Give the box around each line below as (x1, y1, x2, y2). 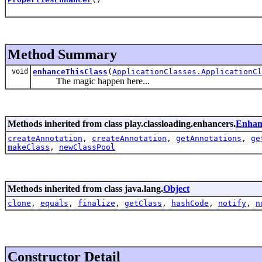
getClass (125, 198, 162, 208)
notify (218, 198, 246, 208)
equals (40, 198, 68, 208)
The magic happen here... (33, 75, 150, 86)
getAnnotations (176, 133, 242, 143)
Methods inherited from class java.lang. (8, 183, 163, 194)
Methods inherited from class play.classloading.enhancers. (8, 118, 236, 129)
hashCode (171, 198, 209, 208)
